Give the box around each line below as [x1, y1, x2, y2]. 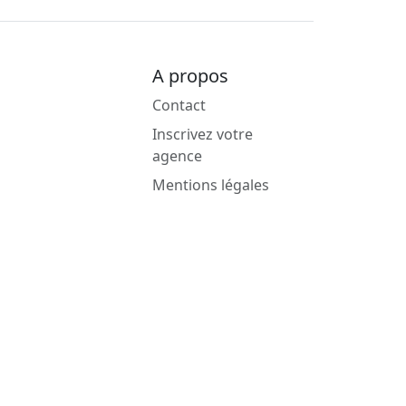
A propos [152, 63, 228, 89]
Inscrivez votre [152, 124, 253, 145]
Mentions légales [152, 175, 269, 196]
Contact [152, 95, 206, 116]
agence [152, 146, 202, 167]
